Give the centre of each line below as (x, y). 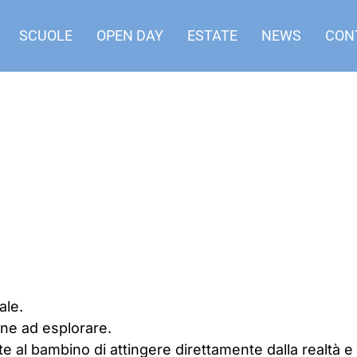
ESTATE (212, 35)
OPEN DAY (130, 35)
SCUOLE (46, 35)
